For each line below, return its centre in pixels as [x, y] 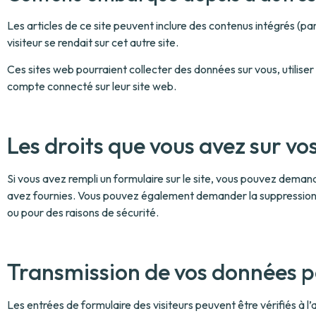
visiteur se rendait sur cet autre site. [93, 42]
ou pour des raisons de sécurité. [83, 212]
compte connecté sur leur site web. [92, 86]
